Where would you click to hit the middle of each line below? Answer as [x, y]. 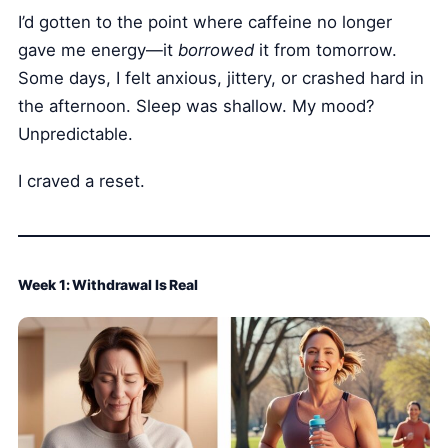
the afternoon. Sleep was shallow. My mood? [197, 106]
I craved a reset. [82, 180]
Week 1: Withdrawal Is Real [108, 284]
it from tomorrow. [326, 50]
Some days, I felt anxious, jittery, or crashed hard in [221, 78]
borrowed [216, 50]
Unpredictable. [76, 134]
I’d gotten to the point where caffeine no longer [205, 22]
